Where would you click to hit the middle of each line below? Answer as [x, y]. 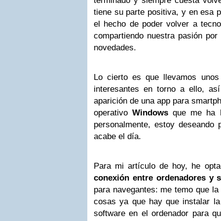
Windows [150, 113]
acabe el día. [119, 136]
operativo [113, 113]
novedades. [116, 48]
